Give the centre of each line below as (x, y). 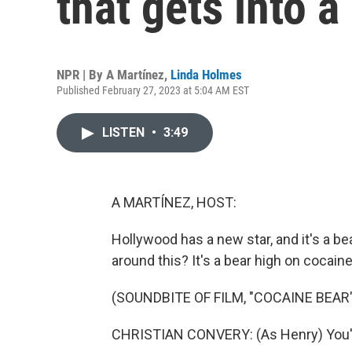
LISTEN (125, 132)
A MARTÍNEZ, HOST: (174, 202)
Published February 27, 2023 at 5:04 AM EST (153, 90)
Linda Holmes (206, 75)
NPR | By (81, 75)
